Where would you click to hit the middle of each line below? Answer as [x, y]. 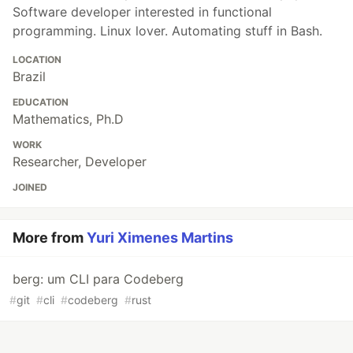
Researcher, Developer [80, 162]
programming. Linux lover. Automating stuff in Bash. [167, 31]
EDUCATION [41, 102]
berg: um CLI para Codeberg [98, 279]
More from [50, 238]
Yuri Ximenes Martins [160, 238]
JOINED [30, 188]
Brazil [29, 77]
